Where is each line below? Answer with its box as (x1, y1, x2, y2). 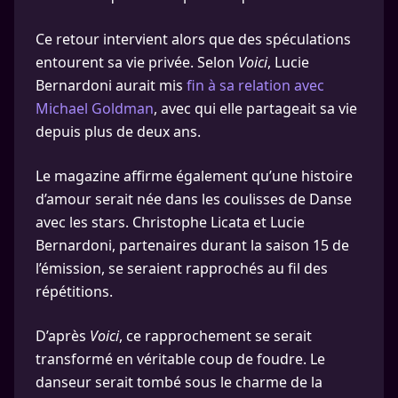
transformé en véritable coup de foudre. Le (36, 349, 325, 369)
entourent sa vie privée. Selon (36, 52, 238, 72)
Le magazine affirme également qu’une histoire (36, 166, 353, 186)
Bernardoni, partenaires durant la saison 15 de (36, 235, 349, 255)
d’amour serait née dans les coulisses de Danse (36, 189, 352, 209)
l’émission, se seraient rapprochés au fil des (36, 259, 328, 278)
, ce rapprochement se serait (119, 326, 312, 346)
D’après (36, 326, 90, 346)
